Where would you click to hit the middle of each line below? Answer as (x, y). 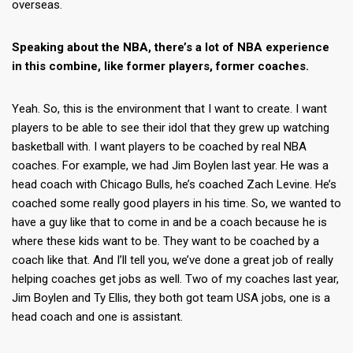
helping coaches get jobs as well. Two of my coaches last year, (175, 279)
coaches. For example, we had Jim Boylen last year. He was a (170, 166)
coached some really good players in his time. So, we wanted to (176, 204)
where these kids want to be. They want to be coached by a (165, 242)
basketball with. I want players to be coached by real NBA (159, 147)
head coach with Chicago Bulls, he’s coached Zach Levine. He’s (174, 185)
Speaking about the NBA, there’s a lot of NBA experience (171, 48)
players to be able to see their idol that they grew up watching (171, 128)
